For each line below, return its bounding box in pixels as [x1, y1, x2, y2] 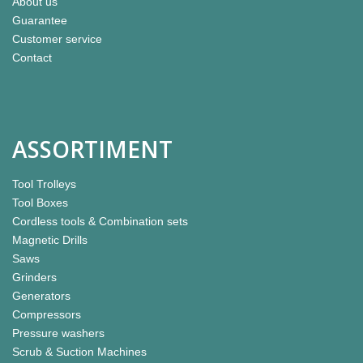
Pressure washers [12, 327, 105, 340]
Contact [12, 51, 52, 64]
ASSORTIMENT [12, 134, 173, 164]
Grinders [12, 271, 57, 284]
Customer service [12, 32, 102, 45]
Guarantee [12, 14, 67, 27]
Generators [12, 289, 70, 302]
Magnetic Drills [12, 233, 88, 246]
